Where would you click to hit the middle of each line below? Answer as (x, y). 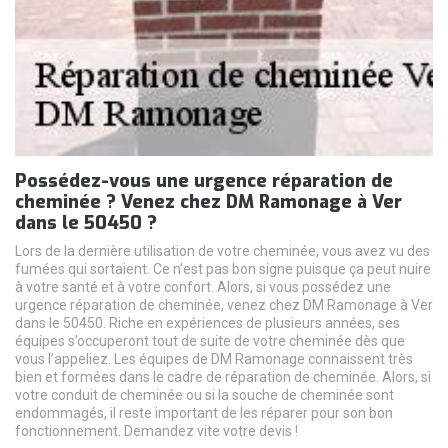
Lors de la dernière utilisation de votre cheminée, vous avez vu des (222, 251)
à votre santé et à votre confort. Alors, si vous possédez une (203, 287)
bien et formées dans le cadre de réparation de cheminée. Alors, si (223, 377)
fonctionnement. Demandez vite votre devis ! (156, 431)
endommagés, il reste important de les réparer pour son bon (204, 413)
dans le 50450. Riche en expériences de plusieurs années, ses (207, 323)
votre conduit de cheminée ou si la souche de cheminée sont (204, 395)
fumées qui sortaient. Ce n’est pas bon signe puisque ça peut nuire (223, 269)
